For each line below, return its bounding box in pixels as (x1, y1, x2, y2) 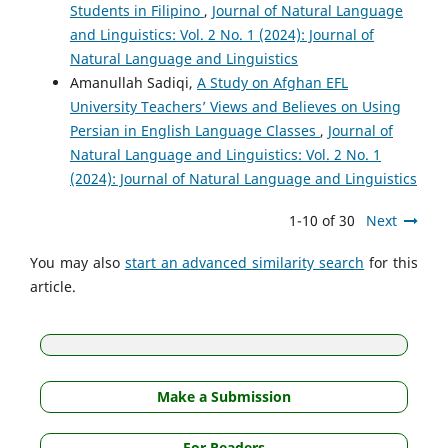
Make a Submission (157, 386, 291, 406)
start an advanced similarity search (124, 252, 365, 272)
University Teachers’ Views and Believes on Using (70, 96, 401, 116)
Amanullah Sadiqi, (70, 72, 197, 92)
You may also (30, 252, 125, 272)
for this (364, 252, 419, 272)
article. (30, 276, 76, 296)
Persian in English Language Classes (70, 120, 320, 140)
